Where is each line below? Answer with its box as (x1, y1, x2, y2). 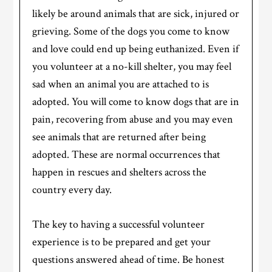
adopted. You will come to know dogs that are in (32, 95, 240, 109)
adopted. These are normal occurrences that (32, 148, 221, 162)
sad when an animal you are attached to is (32, 77, 209, 92)
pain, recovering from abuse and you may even (32, 112, 234, 127)
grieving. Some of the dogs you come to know (32, 24, 230, 39)
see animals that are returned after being (32, 130, 206, 144)
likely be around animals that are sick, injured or (32, 7, 240, 21)
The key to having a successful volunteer (32, 217, 205, 232)
